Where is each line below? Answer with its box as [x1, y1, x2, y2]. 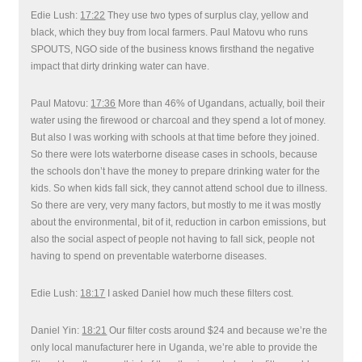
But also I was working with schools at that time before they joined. [31, 132, 320, 143]
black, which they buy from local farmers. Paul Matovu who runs [31, 27, 309, 38]
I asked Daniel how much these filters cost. [105, 288, 294, 299]
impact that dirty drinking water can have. [31, 61, 210, 72]
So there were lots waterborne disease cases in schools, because [31, 149, 318, 160]
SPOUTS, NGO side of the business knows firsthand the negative [31, 44, 315, 55]
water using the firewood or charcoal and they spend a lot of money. [31, 115, 326, 126]
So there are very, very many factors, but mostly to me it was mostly [31, 200, 322, 211]
